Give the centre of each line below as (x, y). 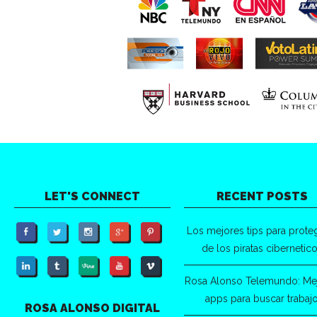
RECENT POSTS (262, 197)
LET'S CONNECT (93, 197)
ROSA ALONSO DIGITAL (93, 309)
